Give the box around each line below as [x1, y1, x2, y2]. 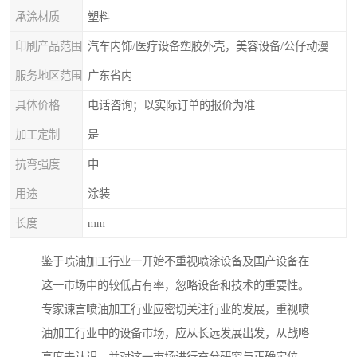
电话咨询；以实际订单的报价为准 [88, 99, 255, 112]
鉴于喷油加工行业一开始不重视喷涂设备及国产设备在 [41, 255, 309, 269]
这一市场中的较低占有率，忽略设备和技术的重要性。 [41, 279, 309, 292]
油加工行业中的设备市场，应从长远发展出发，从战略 [41, 327, 309, 340]
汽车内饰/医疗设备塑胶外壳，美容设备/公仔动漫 [88, 40, 328, 53]
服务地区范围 [15, 69, 82, 82]
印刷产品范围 [15, 40, 82, 53]
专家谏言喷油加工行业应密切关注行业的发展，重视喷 [41, 303, 309, 316]
